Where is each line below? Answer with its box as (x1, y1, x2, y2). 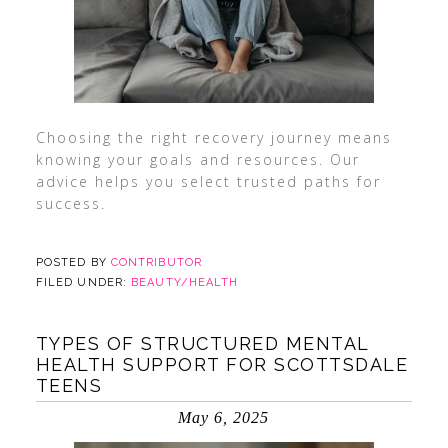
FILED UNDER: (35, 276, 132, 289)
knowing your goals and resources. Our (35, 150, 360, 169)
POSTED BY (35, 256, 111, 269)
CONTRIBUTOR (110, 256, 202, 269)
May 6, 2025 (178, 409, 270, 426)
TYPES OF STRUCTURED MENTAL (35, 333, 369, 354)
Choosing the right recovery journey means (35, 128, 392, 147)
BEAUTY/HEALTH (131, 276, 239, 289)
